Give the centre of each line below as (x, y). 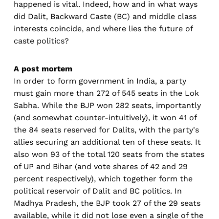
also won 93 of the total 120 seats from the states (109, 154)
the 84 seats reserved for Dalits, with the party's (106, 130)
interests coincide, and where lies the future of (103, 29)
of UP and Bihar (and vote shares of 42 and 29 (101, 167)
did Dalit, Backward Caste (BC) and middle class (105, 17)
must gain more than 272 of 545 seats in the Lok (106, 93)
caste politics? (41, 41)
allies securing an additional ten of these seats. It (107, 142)
